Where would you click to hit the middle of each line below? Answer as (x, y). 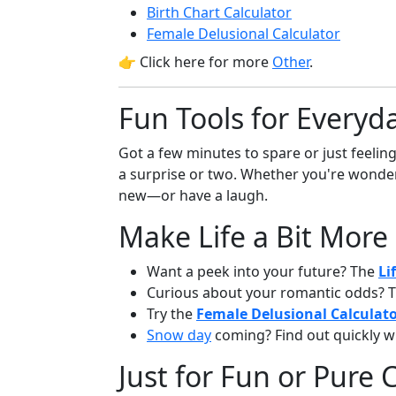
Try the (171, 314)
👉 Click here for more (195, 62)
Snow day (179, 335)
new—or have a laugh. (193, 195)
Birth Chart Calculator (219, 12)
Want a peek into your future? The (263, 271)
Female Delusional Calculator (244, 34)
